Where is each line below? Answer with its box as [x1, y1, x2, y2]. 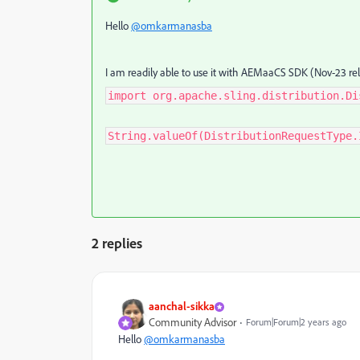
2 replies [92, 234, 142, 252]
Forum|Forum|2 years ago [246, 316, 346, 328]
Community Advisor [149, 315, 236, 329]
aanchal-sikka [149, 299, 215, 313]
